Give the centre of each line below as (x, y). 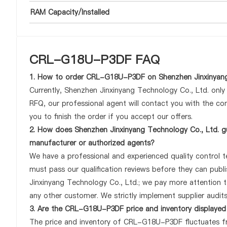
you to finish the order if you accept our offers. (111, 117)
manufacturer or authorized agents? (92, 143)
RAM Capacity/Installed (70, 12)
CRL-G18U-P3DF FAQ (94, 60)
